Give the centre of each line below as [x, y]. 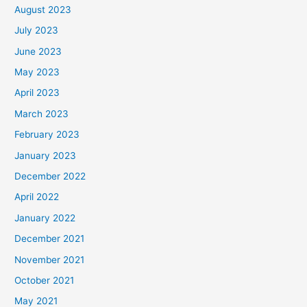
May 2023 [37, 72]
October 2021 [45, 281]
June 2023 [38, 51]
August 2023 [43, 9]
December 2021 [50, 239]
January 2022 [45, 218]
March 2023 [42, 113]
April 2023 [37, 93]
